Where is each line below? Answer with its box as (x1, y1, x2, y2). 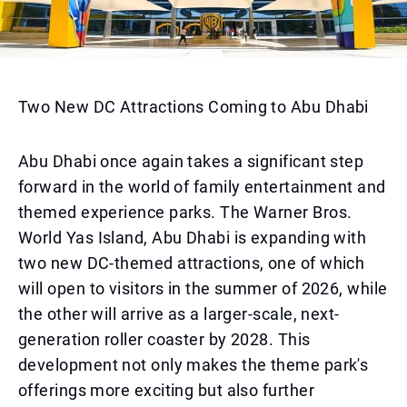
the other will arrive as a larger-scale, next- (18, 304, 340, 323)
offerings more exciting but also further (18, 381, 315, 400)
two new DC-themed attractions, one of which (18, 253, 365, 273)
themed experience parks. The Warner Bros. (18, 203, 352, 222)
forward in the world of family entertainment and (18, 177, 386, 196)
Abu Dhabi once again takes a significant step (18, 152, 364, 171)
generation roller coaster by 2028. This (18, 330, 311, 349)
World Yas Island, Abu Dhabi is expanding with (18, 228, 367, 247)
